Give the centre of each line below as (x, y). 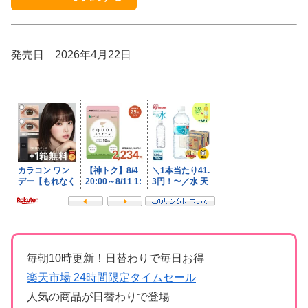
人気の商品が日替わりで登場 (98, 297)
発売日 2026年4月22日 (71, 54)
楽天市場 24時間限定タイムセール (111, 278)
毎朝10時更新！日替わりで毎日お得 (115, 258)
